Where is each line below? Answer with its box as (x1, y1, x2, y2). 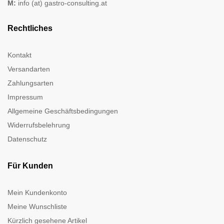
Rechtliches (7, 23, 52, 32)
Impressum (7, 92, 43, 101)
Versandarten (7, 64, 50, 73)
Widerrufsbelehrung (7, 120, 70, 129)
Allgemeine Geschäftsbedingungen (7, 106, 118, 115)
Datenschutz (7, 134, 47, 143)
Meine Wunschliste (7, 202, 67, 210)
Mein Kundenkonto (7, 188, 67, 196)
